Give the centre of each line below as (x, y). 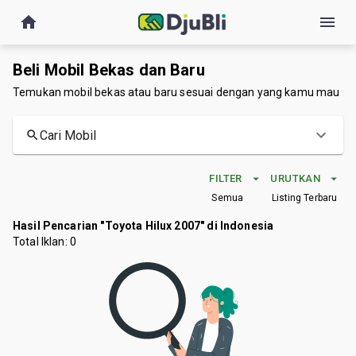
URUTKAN (295, 178)
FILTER (226, 178)
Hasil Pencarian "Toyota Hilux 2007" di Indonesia (143, 226)
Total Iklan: (41, 242)
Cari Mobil (68, 135)
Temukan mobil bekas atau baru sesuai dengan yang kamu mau (176, 92)
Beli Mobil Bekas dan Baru (109, 70)
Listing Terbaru (304, 198)
